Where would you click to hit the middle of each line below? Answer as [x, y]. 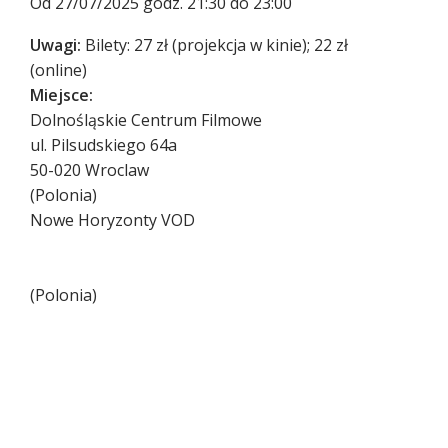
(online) [58, 70]
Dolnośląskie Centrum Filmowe [146, 120]
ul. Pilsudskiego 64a [103, 145]
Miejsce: [61, 95]
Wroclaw [117, 170]
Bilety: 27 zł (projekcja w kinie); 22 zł [216, 45]
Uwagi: [55, 45]
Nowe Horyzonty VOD [112, 220]
